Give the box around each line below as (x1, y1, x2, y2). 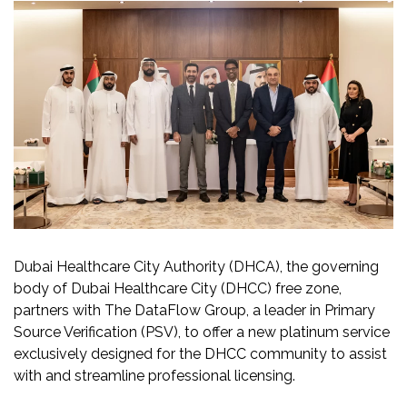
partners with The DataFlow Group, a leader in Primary (14, 301, 375, 319)
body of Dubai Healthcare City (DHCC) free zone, (14, 279, 342, 297)
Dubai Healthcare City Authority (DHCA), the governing (14, 257, 379, 275)
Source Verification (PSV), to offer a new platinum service (14, 323, 390, 341)
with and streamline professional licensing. (14, 366, 295, 384)
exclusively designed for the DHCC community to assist (14, 344, 387, 362)
